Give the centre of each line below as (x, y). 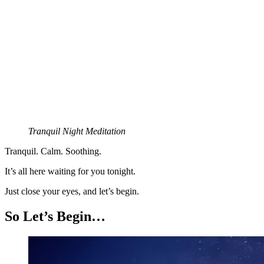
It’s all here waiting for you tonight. (70, 171)
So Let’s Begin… (55, 216)
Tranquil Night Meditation (77, 131)
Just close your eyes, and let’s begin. (72, 191)
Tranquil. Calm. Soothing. (53, 151)
